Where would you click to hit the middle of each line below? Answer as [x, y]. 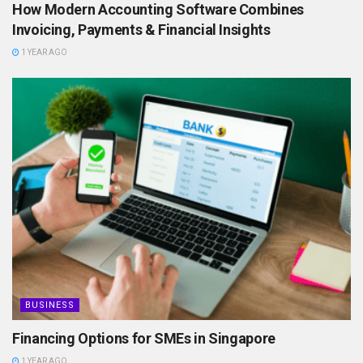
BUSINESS [50, 305]
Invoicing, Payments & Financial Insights [141, 30]
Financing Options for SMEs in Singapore [144, 339]
